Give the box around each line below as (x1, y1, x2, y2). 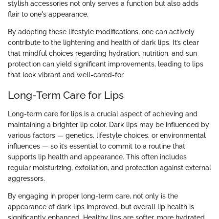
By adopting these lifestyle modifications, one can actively (8, 28, 195, 36)
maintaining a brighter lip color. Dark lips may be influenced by (8, 120, 209, 129)
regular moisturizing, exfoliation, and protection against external (8, 163, 211, 172)
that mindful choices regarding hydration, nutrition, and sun (8, 49, 197, 58)
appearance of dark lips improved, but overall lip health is (8, 202, 194, 211)
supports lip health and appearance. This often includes (8, 153, 187, 161)
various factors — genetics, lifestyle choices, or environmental (8, 131, 206, 139)
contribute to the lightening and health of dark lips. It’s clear (8, 39, 199, 47)
